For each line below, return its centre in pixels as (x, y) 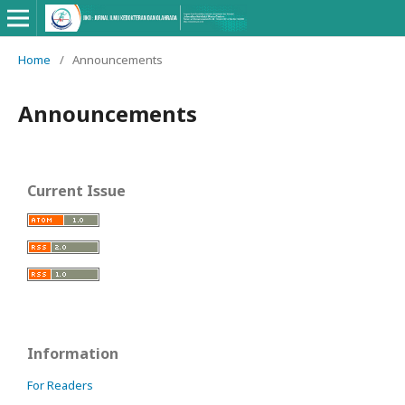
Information (73, 353)
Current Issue (76, 191)
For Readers (60, 385)
